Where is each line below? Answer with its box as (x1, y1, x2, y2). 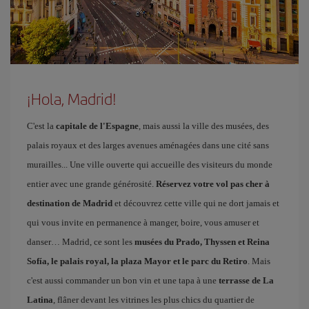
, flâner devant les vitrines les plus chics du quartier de (53, 295, 255, 305)
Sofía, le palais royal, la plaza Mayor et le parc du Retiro (27, 256, 248, 266)
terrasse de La (219, 275, 274, 286)
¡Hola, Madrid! (27, 88, 117, 110)
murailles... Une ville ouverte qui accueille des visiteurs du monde (27, 159, 272, 170)
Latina (27, 295, 53, 305)
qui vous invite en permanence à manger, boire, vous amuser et (27, 217, 259, 228)
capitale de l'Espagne (56, 121, 139, 131)
